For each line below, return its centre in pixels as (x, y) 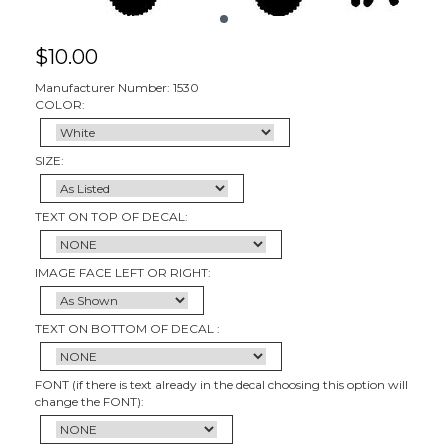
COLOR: (60, 104)
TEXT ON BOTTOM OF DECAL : (127, 328)
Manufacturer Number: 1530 (117, 87)
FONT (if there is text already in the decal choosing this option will (221, 384)
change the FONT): (89, 401)
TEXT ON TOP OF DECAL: (111, 216)
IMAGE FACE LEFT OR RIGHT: (123, 272)
